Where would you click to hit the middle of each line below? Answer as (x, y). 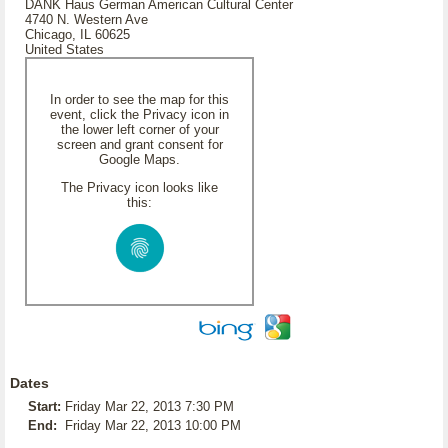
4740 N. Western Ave (86, 19)
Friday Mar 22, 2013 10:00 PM (153, 425)
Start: (44, 406)
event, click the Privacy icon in (139, 114)
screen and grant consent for (139, 144)
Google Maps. (139, 159)
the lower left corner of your (139, 129)
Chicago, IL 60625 (77, 34)
